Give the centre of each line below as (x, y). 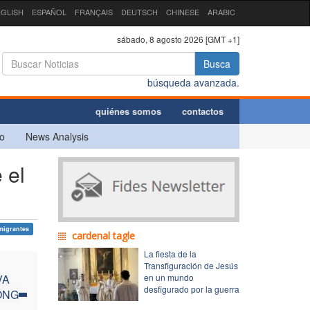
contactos (203, 111)
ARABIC (221, 12)
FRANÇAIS (94, 12)
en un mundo (168, 277)
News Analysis (57, 136)
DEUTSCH (139, 12)
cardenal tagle (103, 235)
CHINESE (183, 12)
